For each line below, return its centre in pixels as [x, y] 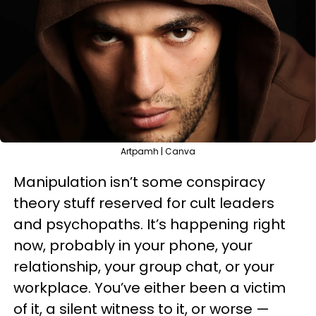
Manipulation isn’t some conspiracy [139, 182]
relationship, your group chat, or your [144, 267]
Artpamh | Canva [158, 151]
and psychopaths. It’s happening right [150, 224]
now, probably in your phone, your [133, 245]
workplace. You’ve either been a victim [150, 288]
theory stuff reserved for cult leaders [144, 203]
